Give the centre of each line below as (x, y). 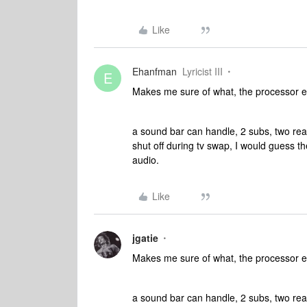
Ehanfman (155, 71)
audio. (146, 160)
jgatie (145, 238)
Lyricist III (202, 71)
